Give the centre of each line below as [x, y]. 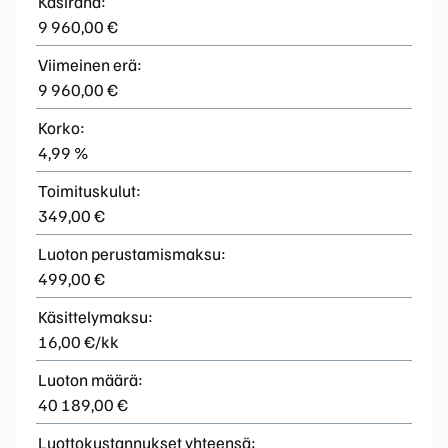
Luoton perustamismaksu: [132, 253]
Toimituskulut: [89, 190]
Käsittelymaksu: [95, 316]
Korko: [61, 127]
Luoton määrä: [90, 379]
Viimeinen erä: [90, 64]
